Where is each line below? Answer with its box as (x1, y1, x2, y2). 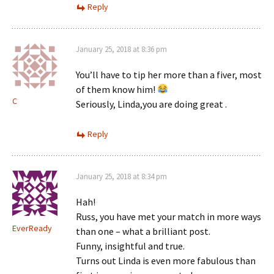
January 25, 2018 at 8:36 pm (76, 43, 167, 54)
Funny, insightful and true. (76, 239, 185, 252)
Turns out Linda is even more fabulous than (76, 254, 256, 267)
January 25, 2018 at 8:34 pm (76, 171, 167, 182)
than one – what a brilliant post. (76, 224, 210, 237)
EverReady (12, 222, 52, 234)
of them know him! (76, 83, 157, 95)
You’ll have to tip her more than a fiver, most (76, 68, 262, 81)
